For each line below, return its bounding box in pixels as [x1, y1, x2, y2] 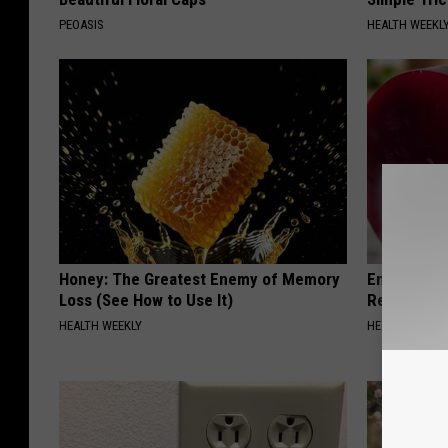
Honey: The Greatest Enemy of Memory [59, 268, 340, 289]
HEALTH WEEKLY [59, 317, 142, 333]
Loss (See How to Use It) [59, 289, 233, 310]
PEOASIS [59, 16, 104, 32]
